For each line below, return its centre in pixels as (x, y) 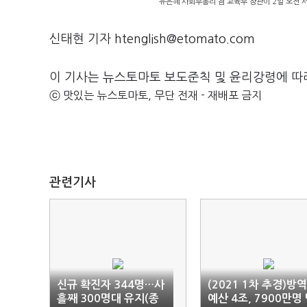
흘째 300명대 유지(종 (108, 298)
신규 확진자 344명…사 (111, 285)
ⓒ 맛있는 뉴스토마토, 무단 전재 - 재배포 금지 (156, 95)
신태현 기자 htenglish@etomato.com (152, 39)
